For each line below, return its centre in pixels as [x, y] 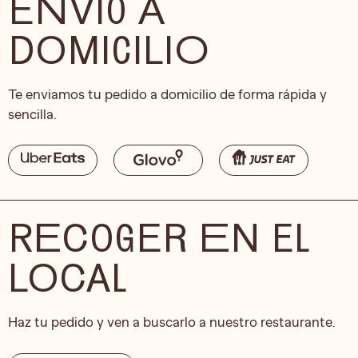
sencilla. [32, 114]
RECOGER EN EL [159, 237]
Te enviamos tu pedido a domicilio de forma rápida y [167, 94]
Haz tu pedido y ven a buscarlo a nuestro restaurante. [171, 322]
